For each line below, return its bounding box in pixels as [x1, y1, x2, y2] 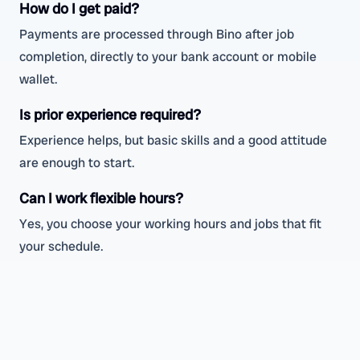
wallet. [19, 71, 58, 88]
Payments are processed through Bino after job [19, 26, 294, 43]
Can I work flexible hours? [19, 189, 183, 207]
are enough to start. [19, 154, 135, 171]
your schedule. [19, 238, 104, 255]
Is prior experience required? [19, 105, 201, 124]
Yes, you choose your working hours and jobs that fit [19, 215, 321, 232]
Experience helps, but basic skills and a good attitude [19, 132, 327, 149]
